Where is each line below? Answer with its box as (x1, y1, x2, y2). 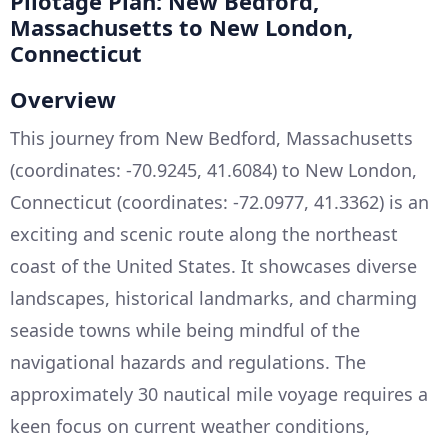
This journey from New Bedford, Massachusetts (10, 126, 413, 150)
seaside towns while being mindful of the (10, 318, 360, 342)
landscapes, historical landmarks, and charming (10, 286, 417, 310)
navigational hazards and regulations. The (10, 350, 366, 374)
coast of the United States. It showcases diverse (10, 254, 417, 278)
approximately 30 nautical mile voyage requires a (10, 382, 428, 406)
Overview (10, 84, 116, 114)
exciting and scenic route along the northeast (10, 222, 398, 246)
